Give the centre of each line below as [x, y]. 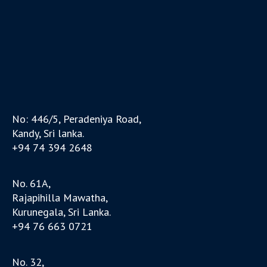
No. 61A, [32, 184]
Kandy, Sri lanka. [48, 133]
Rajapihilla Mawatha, [60, 198]
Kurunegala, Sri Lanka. [62, 212]
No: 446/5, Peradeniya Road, [77, 119]
